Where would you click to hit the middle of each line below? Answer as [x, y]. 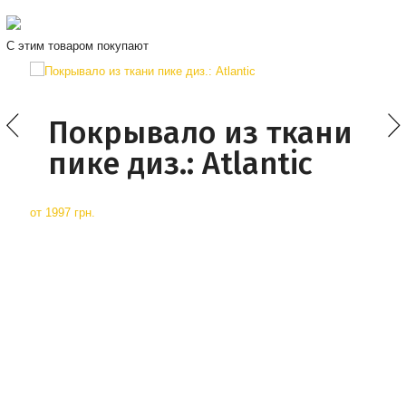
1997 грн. [70, 213]
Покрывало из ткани [200, 133]
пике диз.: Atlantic [180, 164]
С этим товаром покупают [77, 46]
